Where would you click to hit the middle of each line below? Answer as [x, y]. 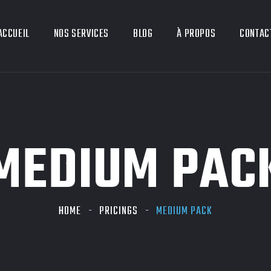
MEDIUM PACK [184, 211]
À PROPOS [196, 34]
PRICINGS [119, 211]
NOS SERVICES [81, 34]
